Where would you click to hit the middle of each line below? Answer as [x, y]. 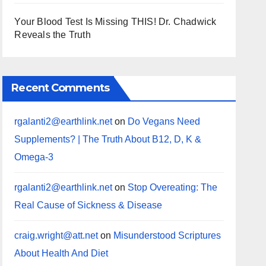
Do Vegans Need [164, 121]
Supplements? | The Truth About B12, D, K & [108, 139]
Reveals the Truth [53, 35]
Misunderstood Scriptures [167, 235]
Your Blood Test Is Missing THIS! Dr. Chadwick [115, 22]
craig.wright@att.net [56, 235]
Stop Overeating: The [173, 187]
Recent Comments [60, 88]
